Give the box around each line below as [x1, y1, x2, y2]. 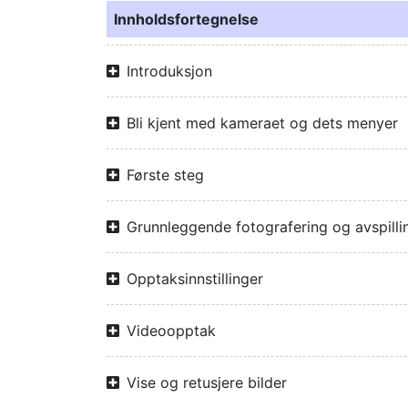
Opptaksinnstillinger [127, 270, 263, 288]
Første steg [127, 166, 204, 184]
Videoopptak [127, 321, 216, 340]
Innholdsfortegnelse [114, 10, 259, 28]
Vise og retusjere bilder [127, 373, 287, 392]
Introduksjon [127, 62, 212, 80]
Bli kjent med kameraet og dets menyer [127, 114, 398, 132]
